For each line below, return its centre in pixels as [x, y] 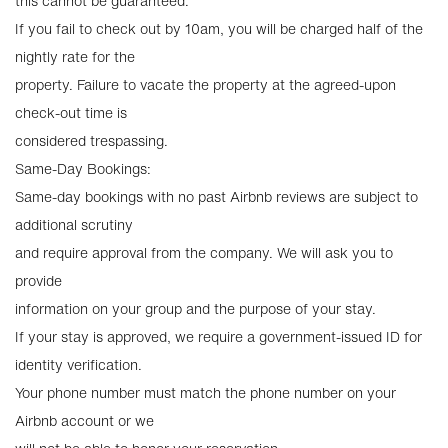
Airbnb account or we [84, 420]
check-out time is [71, 112]
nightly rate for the [75, 56]
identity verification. [78, 364]
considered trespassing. [91, 140]
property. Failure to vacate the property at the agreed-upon [205, 84]
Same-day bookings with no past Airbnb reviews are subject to [216, 196]
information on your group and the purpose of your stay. [195, 308]
